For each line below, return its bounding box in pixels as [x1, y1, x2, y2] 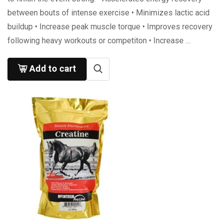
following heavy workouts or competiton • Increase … [7, 36, 191, 45]
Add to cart [29, 63, 76, 74]
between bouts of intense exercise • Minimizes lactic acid [7, 8, 210, 17]
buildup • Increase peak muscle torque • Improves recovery [7, 22, 213, 31]
